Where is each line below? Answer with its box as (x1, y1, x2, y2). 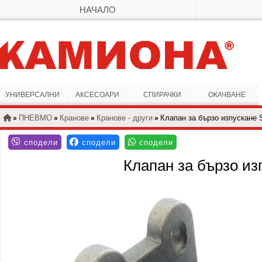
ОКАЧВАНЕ (208, 91, 246, 99)
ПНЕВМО (19, 114, 52, 122)
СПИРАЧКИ (143, 91, 181, 99)
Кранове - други (96, 114, 153, 122)
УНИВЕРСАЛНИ (5, 91, 60, 99)
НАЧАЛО (80, 5, 116, 15)
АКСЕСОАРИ (75, 91, 119, 99)
